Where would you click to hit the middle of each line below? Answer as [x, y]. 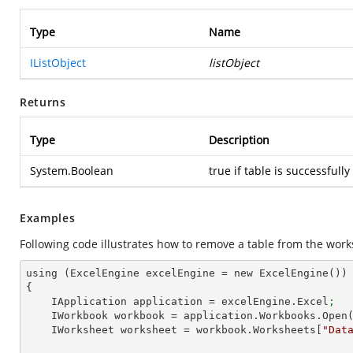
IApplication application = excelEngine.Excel [190, 301]
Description [239, 140]
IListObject [58, 63]
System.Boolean [72, 171]
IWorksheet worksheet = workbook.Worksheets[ [187, 330]
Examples [48, 218]
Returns [43, 102]
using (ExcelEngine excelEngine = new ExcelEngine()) [187, 273]
